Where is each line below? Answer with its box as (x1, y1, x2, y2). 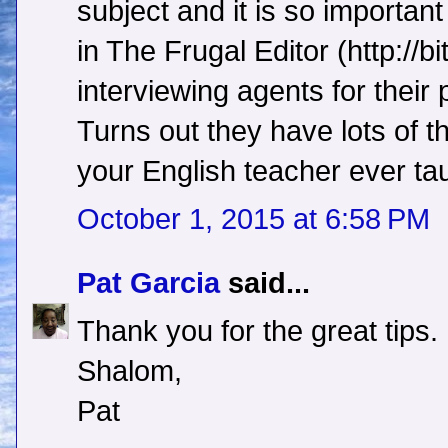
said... (220, 267, 310, 300)
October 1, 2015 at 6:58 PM (77, 203, 430, 236)
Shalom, (77, 355, 182, 388)
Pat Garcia (77, 267, 220, 300)
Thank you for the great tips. (77, 315, 438, 348)
